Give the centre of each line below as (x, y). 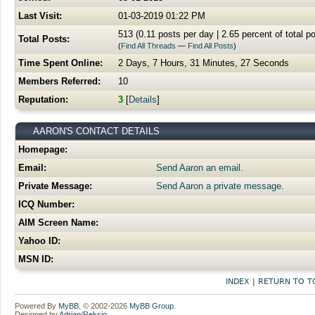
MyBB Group (152, 306)
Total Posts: (44, 39)
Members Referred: (59, 81)
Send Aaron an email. (200, 168)
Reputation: (43, 99)
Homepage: (43, 149)
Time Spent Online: (60, 63)
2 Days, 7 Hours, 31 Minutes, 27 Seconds (204, 63)
